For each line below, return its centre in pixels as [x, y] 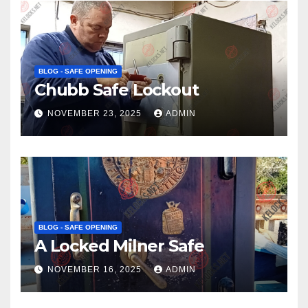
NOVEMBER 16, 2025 [96, 270]
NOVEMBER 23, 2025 [96, 114]
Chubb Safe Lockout [117, 89]
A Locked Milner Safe [119, 245]
